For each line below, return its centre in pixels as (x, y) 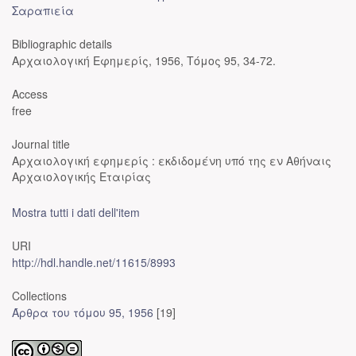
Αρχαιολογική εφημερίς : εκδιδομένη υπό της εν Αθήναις (172, 161)
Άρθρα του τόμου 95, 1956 (83, 312)
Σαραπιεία (43, 10)
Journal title (41, 144)
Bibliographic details (62, 44)
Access (30, 94)
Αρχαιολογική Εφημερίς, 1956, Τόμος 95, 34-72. (144, 60)
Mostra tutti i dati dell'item (76, 212)
